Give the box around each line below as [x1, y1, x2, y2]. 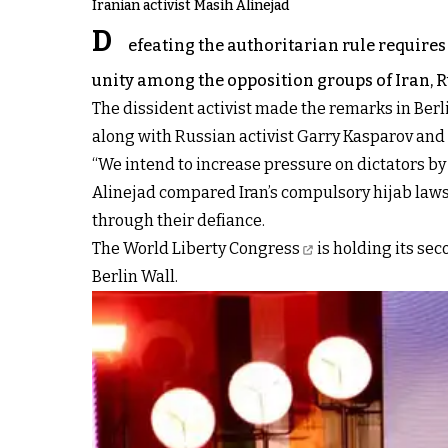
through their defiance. [92, 211, 265, 230]
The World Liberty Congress [92, 239, 300, 258]
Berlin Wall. [92, 267, 178, 286]
